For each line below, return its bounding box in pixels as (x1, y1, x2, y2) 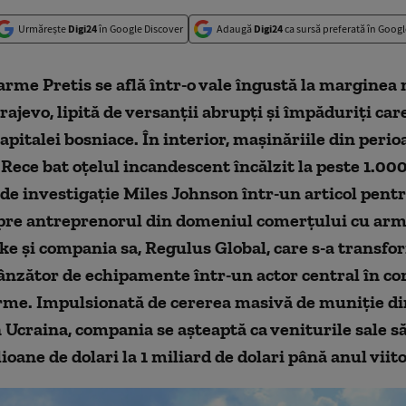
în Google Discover (97, 22, 183, 35)
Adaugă (217, 22, 254, 35)
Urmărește (18, 22, 68, 35)
